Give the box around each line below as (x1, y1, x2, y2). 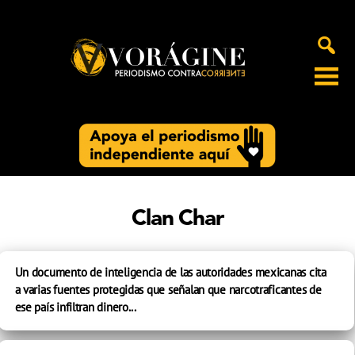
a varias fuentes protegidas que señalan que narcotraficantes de (14, 282, 322, 297)
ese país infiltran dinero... (14, 300, 136, 315)
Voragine (10, 77, 68, 94)
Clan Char (132, 208, 223, 231)
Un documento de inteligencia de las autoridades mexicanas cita (14, 265, 326, 280)
